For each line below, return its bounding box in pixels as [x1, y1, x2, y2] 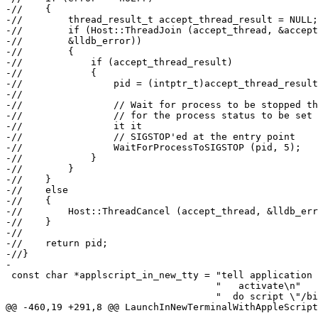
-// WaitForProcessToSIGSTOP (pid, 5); [6, 142, 301, 153]
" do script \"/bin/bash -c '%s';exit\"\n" [6, 291, 216, 302]
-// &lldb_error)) [6, 35, 142, 47]
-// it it [6, 121, 142, 132]
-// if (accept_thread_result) [6, 57, 233, 68]
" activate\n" [6, 280, 216, 292]
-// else [6, 185, 68, 196]
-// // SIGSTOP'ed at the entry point [6, 131, 295, 143]
